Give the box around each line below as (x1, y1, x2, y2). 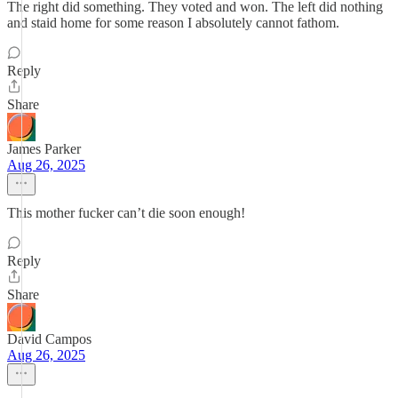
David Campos (7, 331, 92, 346)
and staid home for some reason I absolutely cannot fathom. (7, 15, 339, 30)
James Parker (7, 141, 81, 156)
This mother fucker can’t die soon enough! (7, 205, 245, 220)
